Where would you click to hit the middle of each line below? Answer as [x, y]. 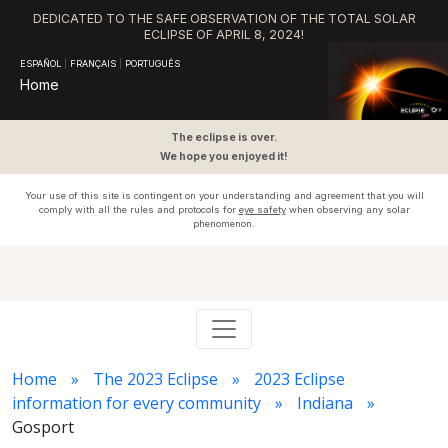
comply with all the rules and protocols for [138, 209]
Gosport [43, 427]
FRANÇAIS [93, 63]
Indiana [325, 403]
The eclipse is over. [224, 137]
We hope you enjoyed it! [224, 156]
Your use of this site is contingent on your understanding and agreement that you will [224, 195]
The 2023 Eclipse [155, 379]
